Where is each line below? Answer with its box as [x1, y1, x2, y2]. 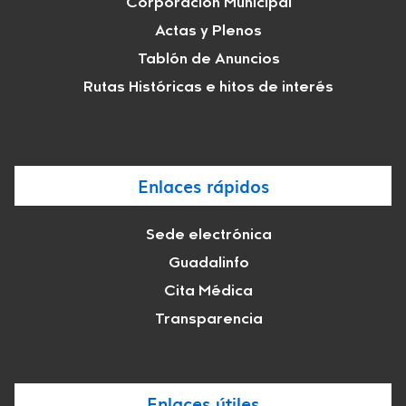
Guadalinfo [168, 256, 249, 272]
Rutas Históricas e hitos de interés [83, 81, 333, 96]
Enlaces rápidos [137, 173, 269, 199]
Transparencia [154, 313, 263, 328]
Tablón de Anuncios [137, 53, 280, 68]
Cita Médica [164, 285, 253, 300]
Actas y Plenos [155, 24, 262, 40]
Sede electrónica [145, 228, 272, 244]
